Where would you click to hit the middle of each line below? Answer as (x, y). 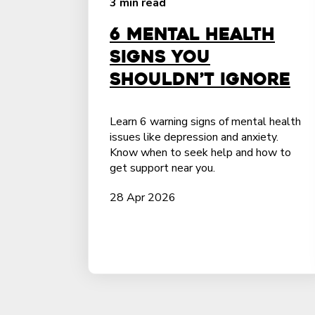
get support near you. (162, 168)
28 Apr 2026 (143, 198)
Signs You (160, 57)
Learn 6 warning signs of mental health (205, 122)
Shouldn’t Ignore (200, 79)
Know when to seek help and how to (200, 153)
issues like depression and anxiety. (194, 137)
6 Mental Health (192, 34)
